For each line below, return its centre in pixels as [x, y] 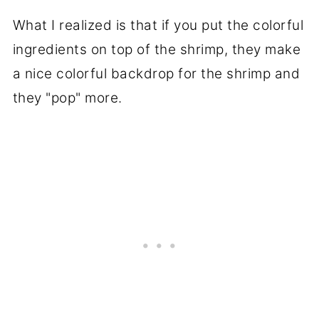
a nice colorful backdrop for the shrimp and [156, 73]
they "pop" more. [67, 98]
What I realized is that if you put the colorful [158, 25]
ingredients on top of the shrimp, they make [157, 49]
